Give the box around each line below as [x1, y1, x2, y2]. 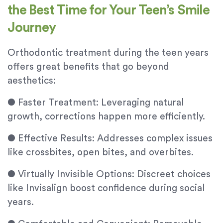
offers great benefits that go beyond [7, 62, 169, 72]
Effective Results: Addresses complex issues [18, 134, 213, 144]
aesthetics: [7, 76, 56, 86]
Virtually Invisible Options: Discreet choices [18, 170, 211, 180]
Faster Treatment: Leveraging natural [18, 98, 184, 108]
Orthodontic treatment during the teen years [7, 48, 209, 58]
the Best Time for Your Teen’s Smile [7, 3, 210, 17]
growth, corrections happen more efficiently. [7, 112, 205, 122]
